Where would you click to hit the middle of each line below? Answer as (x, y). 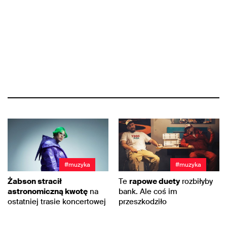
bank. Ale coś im (148, 192)
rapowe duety (155, 182)
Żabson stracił (35, 182)
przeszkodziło (143, 202)
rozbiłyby (196, 182)
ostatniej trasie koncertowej (57, 202)
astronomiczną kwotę (48, 192)
